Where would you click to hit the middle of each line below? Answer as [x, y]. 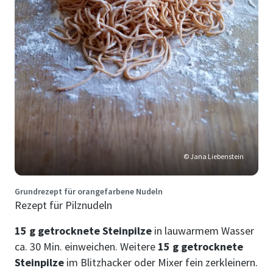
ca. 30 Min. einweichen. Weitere [86, 246]
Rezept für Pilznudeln [63, 205]
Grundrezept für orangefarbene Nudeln [89, 191]
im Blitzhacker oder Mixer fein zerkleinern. [161, 262]
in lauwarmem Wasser [203, 230]
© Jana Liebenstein [214, 156]
